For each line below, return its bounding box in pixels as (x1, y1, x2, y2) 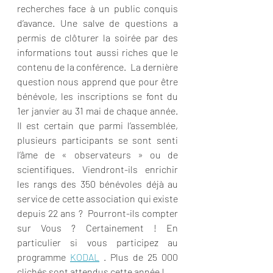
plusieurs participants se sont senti (17, 134, 178, 146)
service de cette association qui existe (17, 193, 178, 204)
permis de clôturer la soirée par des (17, 32, 178, 43)
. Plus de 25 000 (99, 251, 178, 263)
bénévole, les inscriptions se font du (17, 90, 178, 102)
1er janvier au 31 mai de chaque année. (17, 105, 178, 116)
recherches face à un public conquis (17, 2, 178, 14)
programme (17, 251, 70, 263)
